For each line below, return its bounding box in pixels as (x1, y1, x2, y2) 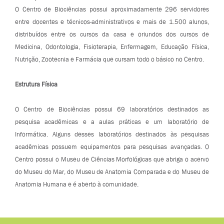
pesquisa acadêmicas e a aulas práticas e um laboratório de (15, 117, 209, 126)
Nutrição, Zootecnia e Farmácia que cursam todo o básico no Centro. (15, 55, 204, 63)
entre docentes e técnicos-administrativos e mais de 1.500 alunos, (15, 17, 209, 26)
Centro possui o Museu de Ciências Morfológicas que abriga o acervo (15, 155, 209, 163)
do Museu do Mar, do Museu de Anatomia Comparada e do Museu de (15, 167, 209, 176)
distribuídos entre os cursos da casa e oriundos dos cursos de (15, 30, 209, 38)
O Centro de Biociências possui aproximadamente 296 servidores (15, 5, 209, 13)
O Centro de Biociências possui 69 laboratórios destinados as (15, 105, 209, 113)
